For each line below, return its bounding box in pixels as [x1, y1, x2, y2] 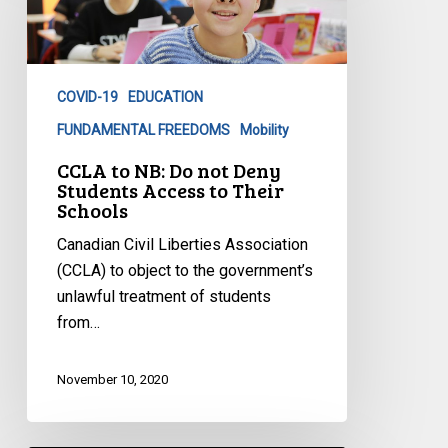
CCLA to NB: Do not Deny [56, 156, 281, 185]
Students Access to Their [56, 176, 284, 205]
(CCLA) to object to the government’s [56, 261, 313, 281]
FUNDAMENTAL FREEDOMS [56, 122, 230, 139]
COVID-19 [56, 89, 118, 106]
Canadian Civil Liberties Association [56, 235, 308, 255]
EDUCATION [127, 89, 203, 106]
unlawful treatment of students [56, 287, 271, 307]
